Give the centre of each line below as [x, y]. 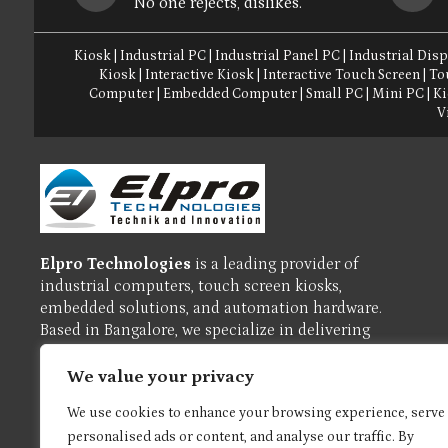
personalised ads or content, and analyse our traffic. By [240, 437]
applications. [88, 395]
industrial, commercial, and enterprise [178, 373]
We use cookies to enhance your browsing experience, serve [256, 413]
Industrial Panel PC [278, 56]
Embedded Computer [230, 94]
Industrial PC [163, 56]
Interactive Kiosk [200, 75]
